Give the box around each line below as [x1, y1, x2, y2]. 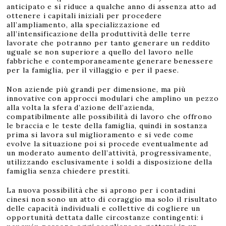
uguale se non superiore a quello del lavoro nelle [7, 47, 194, 56]
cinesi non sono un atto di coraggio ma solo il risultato [7, 195, 217, 204]
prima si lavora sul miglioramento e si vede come [7, 130, 196, 139]
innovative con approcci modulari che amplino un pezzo [7, 94, 219, 103]
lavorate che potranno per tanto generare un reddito [7, 38, 211, 47]
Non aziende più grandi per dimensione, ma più [7, 85, 186, 94]
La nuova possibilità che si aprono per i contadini [7, 186, 196, 195]
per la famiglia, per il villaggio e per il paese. [7, 66, 179, 75]
